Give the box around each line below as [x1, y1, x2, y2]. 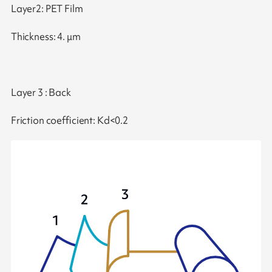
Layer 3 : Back [10, 85, 71, 99]
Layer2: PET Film [10, 2, 83, 16]
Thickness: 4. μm [10, 30, 81, 44]
